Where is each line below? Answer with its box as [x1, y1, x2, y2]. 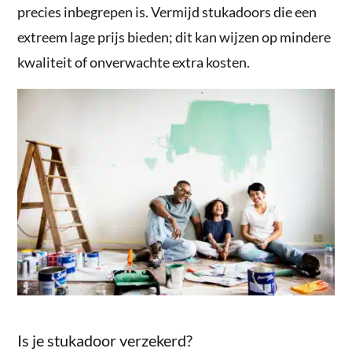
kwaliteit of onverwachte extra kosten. [17, 53, 253, 71]
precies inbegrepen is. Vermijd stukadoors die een [17, 3, 317, 21]
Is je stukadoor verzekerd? [17, 331, 196, 350]
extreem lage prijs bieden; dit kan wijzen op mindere [17, 28, 332, 46]
